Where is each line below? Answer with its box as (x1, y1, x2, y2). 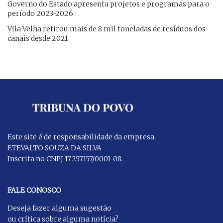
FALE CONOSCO (7, 185, 61, 195)
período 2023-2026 (7, 8, 73, 18)
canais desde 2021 (7, 33, 68, 43)
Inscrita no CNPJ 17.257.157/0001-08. (7, 154, 123, 163)
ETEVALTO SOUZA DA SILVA (7, 143, 102, 152)
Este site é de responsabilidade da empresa (7, 132, 154, 141)
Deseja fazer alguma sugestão (7, 203, 111, 213)
